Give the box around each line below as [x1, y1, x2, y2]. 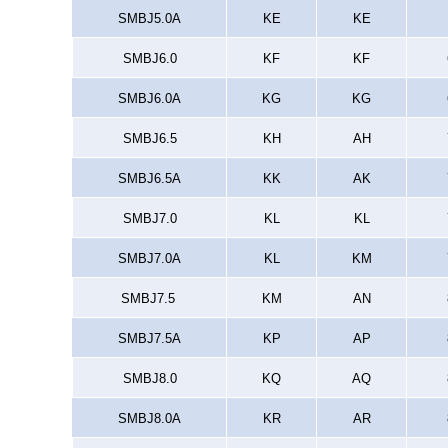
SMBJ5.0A [117, 11, 181, 26]
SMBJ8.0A [117, 411, 181, 426]
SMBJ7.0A [117, 251, 181, 266]
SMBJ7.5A [117, 331, 181, 346]
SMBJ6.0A [117, 91, 181, 106]
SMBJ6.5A [117, 171, 181, 186]
